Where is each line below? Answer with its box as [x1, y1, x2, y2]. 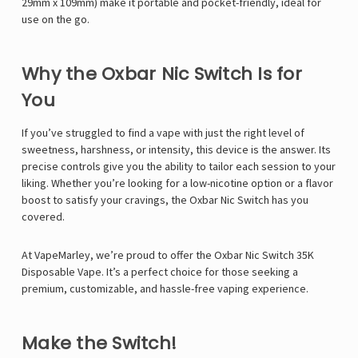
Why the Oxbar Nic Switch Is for [22, 62, 302, 87]
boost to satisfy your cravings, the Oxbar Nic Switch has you [22, 193, 308, 208]
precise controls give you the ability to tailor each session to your [22, 159, 336, 174]
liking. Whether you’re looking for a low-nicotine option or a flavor [22, 176, 333, 191]
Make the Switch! [22, 331, 177, 356]
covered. [22, 209, 65, 225]
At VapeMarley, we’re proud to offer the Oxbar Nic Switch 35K [22, 248, 314, 263]
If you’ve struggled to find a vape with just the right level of [22, 125, 304, 141]
